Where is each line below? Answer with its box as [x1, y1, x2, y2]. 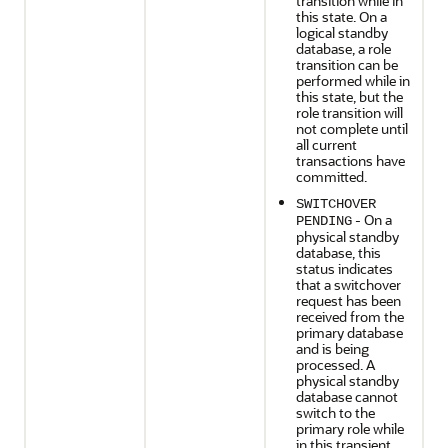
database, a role [296, 39, 391, 58]
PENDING [296, 213, 352, 229]
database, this [296, 243, 381, 262]
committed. [296, 167, 367, 186]
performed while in [296, 71, 410, 90]
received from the [296, 307, 404, 326]
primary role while [296, 419, 404, 438]
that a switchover [296, 275, 401, 294]
